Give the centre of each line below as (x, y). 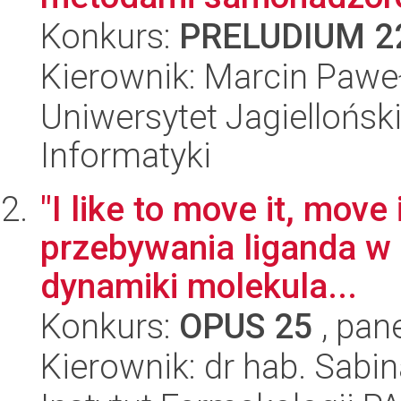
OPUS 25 (246, 326)
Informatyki (126, 155)
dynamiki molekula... (199, 286)
